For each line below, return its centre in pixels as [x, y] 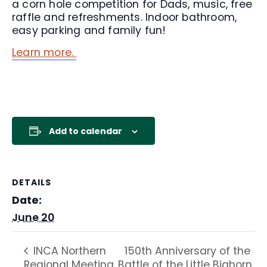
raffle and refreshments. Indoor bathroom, [125, 17]
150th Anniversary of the [188, 251]
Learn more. [44, 52]
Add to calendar [86, 131]
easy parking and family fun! [89, 30]
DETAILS [32, 182]
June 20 [33, 218]
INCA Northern [68, 251]
